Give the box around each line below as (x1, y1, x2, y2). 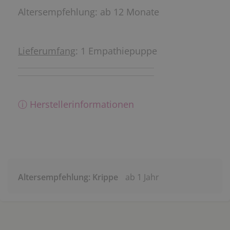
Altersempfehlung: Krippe (18, 171, 118, 183)
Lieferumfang (18, 44, 75, 57)
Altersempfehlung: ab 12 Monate (18, 5, 159, 18)
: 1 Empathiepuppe (75, 44, 157, 57)
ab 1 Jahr (125, 171, 159, 183)
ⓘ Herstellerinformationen (18, 98, 134, 110)
